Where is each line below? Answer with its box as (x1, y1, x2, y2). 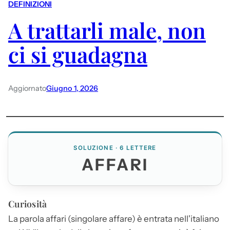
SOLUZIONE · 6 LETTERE (73, 144, 157, 151)
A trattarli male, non (8, 16, 206, 45)
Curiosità (8, 197, 47, 209)
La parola (8, 213, 46, 224)
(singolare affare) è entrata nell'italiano (66, 213, 219, 224)
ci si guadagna (8, 40, 147, 69)
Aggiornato (8, 83, 46, 93)
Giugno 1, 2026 (46, 83, 98, 93)
